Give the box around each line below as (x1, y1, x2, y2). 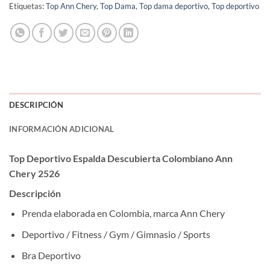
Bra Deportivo (21, 249, 81, 261)
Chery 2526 (9, 168, 60, 180)
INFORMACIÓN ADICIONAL (9, 124, 115, 134)
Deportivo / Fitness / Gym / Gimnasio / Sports (21, 228, 210, 240)
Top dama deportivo (139, 1, 208, 11)
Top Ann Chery (46, 1, 96, 11)
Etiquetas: (9, 1, 46, 11)
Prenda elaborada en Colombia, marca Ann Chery (21, 207, 225, 219)
